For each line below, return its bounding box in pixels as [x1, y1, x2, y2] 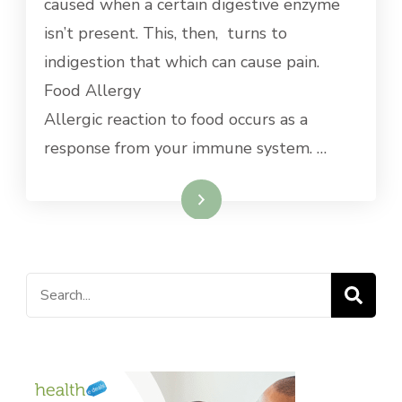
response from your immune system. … [44, 136, 327, 159]
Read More [135, 190, 201, 205]
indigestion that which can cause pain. [44, 50, 319, 73]
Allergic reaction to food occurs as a [44, 108, 308, 130]
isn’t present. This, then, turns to [44, 22, 287, 44]
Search [25, 275, 74, 297]
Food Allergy [44, 79, 141, 101]
